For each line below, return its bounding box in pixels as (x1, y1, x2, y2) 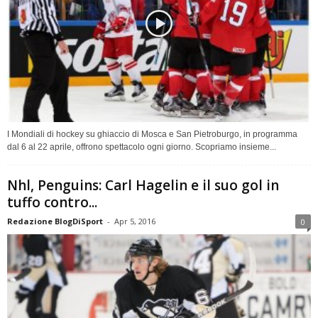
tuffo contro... (7, 192, 97, 212)
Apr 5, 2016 (114, 215, 155, 226)
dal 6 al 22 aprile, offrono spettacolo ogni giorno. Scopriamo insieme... (7, 141, 276, 152)
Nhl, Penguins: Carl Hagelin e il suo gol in (7, 175, 279, 194)
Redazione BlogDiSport (7, 215, 103, 226)
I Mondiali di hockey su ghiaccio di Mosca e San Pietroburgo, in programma (7, 128, 297, 139)
